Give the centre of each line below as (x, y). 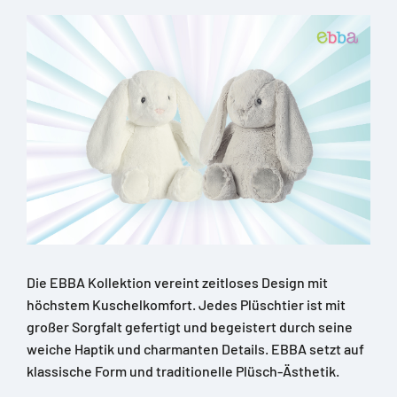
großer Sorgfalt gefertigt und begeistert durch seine (190, 326)
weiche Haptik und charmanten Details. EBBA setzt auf (195, 348)
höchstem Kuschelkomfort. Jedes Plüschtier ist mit (186, 304)
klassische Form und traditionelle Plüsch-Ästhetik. (183, 370)
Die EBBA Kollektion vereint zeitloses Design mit (177, 282)
